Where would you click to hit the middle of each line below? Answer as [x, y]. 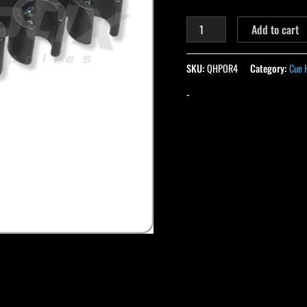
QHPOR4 [222, 68]
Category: [270, 68]
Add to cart [275, 30]
